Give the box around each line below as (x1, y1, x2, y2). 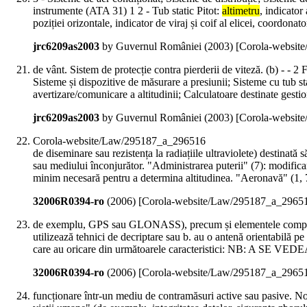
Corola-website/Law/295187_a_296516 (33, 135, 206, 147)
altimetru (222, 5, 260, 17)
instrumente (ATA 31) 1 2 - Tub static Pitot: (33, 5, 222, 17)
